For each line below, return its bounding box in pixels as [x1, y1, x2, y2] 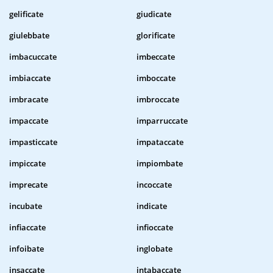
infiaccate [9, 222, 46, 233]
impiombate [136, 158, 183, 169]
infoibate [9, 243, 44, 255]
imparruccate [136, 115, 188, 127]
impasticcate [9, 136, 57, 148]
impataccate [136, 136, 183, 148]
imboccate [136, 73, 175, 84]
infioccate [136, 222, 173, 233]
